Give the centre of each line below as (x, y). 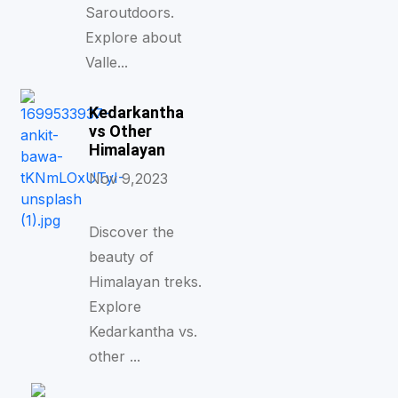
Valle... (106, 62)
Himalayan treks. (145, 282)
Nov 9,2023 (128, 179)
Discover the (131, 232)
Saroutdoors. (129, 12)
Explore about (133, 37)
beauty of (121, 257)
